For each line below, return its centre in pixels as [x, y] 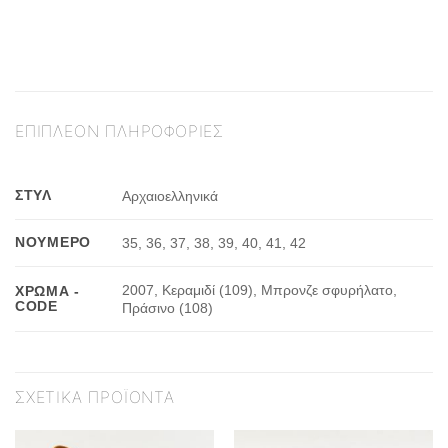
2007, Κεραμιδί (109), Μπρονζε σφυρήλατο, [260, 289]
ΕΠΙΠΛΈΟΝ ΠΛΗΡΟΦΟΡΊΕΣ [119, 130]
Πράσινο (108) [168, 307]
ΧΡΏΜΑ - [48, 290]
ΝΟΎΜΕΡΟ [53, 241]
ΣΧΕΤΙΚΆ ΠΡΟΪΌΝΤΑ [95, 396]
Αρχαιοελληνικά [170, 195]
